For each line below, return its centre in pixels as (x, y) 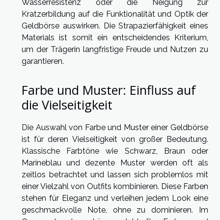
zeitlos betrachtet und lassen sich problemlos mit (115, 175)
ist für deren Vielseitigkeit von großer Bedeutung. (115, 139)
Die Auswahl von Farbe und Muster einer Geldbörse (115, 128)
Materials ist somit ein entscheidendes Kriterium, (115, 37)
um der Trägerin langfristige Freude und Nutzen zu (115, 49)
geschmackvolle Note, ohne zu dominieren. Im (115, 210)
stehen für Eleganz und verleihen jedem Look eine (115, 198)
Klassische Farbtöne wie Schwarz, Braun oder (115, 151)
